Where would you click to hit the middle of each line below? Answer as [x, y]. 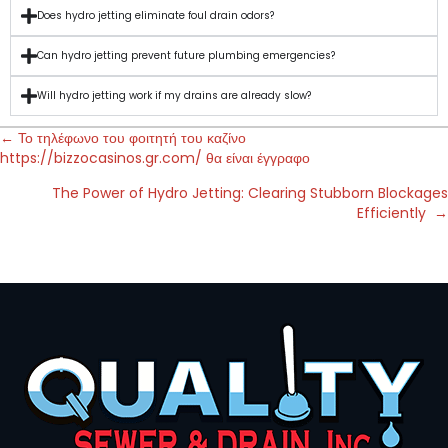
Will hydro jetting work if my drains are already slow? [173, 96]
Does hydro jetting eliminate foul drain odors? [155, 16]
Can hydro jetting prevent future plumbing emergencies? [185, 56]
